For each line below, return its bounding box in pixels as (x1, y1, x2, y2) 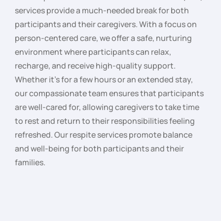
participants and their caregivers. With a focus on (15, 19, 197, 30)
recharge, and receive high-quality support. (15, 60, 176, 72)
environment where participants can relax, (15, 46, 171, 58)
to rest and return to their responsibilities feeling (15, 115, 195, 127)
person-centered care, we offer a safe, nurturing (15, 33, 192, 44)
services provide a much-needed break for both (15, 5, 189, 16)
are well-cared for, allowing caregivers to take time (15, 102, 199, 113)
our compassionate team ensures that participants (15, 88, 204, 99)
